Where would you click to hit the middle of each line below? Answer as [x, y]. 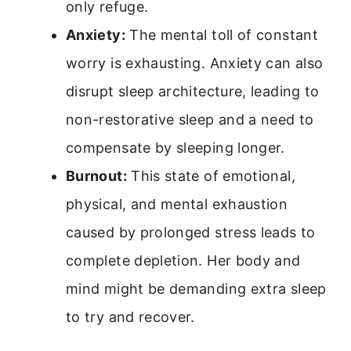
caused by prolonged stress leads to [191, 233]
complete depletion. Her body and [183, 261]
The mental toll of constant [221, 35]
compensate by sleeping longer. [175, 148]
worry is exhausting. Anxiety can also [195, 63]
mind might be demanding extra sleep [196, 289]
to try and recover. [130, 317]
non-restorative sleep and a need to [190, 120]
